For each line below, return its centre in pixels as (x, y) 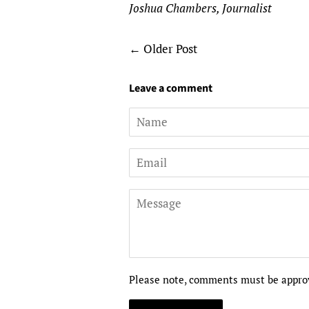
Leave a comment (171, 88)
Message (151, 198)
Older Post (170, 49)
